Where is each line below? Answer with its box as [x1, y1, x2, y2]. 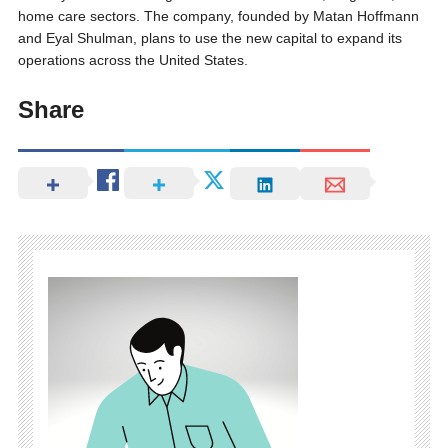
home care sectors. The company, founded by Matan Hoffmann [17, 8, 419, 25]
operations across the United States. [17, 52, 248, 69]
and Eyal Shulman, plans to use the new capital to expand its [17, 30, 402, 47]
